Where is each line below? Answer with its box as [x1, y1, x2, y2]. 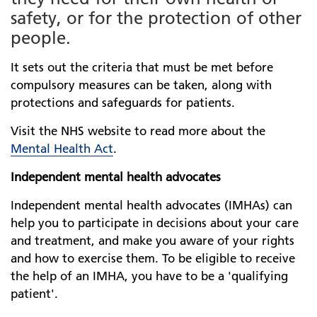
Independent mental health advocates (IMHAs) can [11, 198, 292, 212]
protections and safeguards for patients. [11, 96, 235, 110]
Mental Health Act [11, 142, 113, 156]
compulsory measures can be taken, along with [11, 78, 272, 92]
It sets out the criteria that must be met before [11, 60, 273, 74]
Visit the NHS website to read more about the [11, 124, 265, 138]
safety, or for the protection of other [11, 8, 301, 28]
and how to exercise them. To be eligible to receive [11, 251, 295, 265]
